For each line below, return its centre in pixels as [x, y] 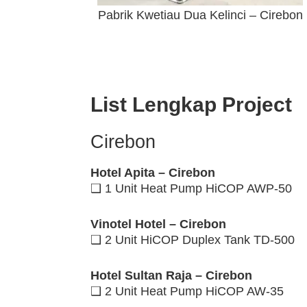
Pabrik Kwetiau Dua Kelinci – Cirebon [200, 15]
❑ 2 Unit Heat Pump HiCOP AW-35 [187, 292]
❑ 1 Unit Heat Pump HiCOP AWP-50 [191, 189]
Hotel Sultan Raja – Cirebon [171, 276]
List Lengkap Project [191, 105]
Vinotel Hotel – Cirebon [158, 224]
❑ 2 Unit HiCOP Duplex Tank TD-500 [193, 240]
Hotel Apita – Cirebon [153, 173]
